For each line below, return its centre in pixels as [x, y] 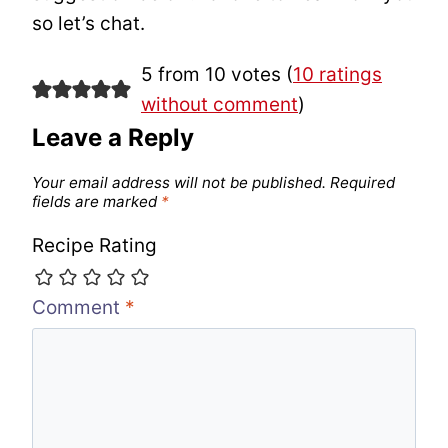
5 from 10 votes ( [216, 75]
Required [362, 182]
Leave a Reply [113, 138]
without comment [219, 105]
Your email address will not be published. [179, 182]
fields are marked [96, 201]
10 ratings [337, 75]
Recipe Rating [94, 245]
